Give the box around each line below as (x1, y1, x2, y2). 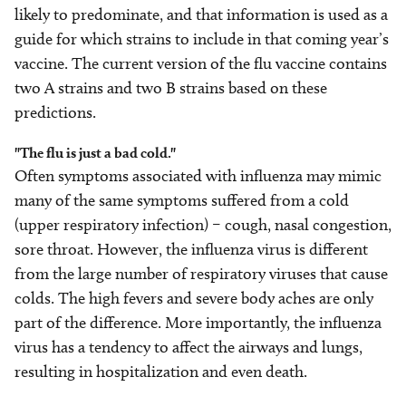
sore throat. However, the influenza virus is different (14, 239, 368, 260)
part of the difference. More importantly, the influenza (14, 313, 382, 333)
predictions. (14, 102, 96, 123)
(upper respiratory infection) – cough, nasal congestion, (14, 215, 391, 236)
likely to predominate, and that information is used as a (14, 5, 388, 25)
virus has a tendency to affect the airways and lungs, (14, 337, 362, 358)
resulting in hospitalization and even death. (14, 362, 307, 382)
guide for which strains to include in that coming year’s (14, 29, 389, 50)
